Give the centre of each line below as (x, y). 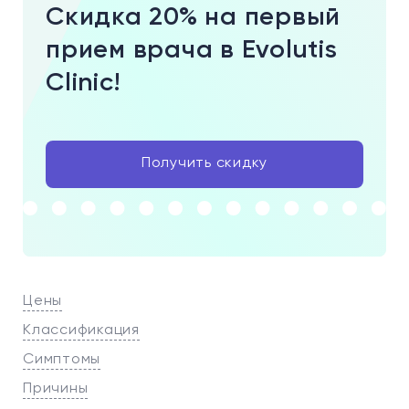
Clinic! (83, 83)
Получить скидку (204, 163)
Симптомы (62, 360)
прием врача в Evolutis (192, 50)
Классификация (81, 330)
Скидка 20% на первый (193, 17)
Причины (56, 389)
